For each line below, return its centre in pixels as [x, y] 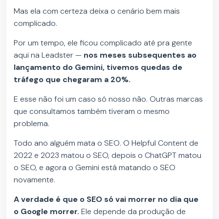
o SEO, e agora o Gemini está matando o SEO [95, 167]
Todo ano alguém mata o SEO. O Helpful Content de [106, 143]
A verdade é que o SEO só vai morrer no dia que [106, 199]
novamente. [36, 179]
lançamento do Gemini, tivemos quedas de [98, 67]
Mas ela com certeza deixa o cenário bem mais [97, 11]
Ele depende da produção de [134, 211]
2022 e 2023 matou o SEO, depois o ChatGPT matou [108, 155]
